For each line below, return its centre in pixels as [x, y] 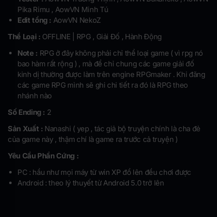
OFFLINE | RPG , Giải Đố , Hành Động [101, 37]
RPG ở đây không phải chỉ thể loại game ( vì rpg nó [120, 53]
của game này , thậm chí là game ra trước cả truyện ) [93, 139]
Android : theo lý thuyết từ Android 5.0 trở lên [92, 183]
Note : [28, 53]
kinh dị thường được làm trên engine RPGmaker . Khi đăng [111, 75]
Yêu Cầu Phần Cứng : [44, 156]
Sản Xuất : [26, 129]
